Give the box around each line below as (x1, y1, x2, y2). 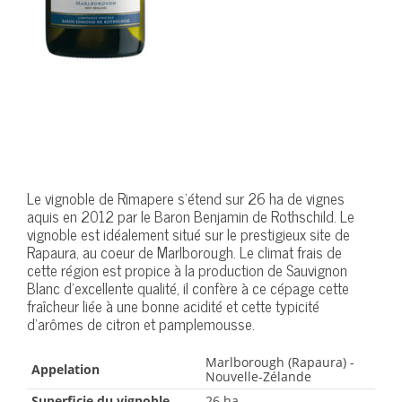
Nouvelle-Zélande (205, 368, 311, 386)
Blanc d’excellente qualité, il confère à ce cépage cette (27, 275, 349, 301)
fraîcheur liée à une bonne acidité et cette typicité (27, 293, 319, 319)
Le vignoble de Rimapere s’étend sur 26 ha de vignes (27, 186, 345, 212)
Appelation (31, 361, 100, 379)
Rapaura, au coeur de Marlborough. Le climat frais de (27, 240, 342, 266)
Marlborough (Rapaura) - (205, 354, 354, 371)
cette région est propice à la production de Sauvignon (27, 258, 347, 284)
